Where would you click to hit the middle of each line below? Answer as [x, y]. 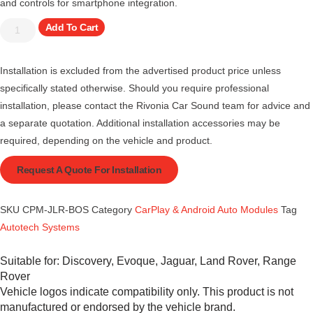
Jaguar [177, 261]
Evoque [136, 261]
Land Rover [228, 261]
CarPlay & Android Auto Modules [206, 209]
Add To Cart [72, 27]
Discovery [87, 261]
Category [112, 209]
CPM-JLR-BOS [57, 209]
